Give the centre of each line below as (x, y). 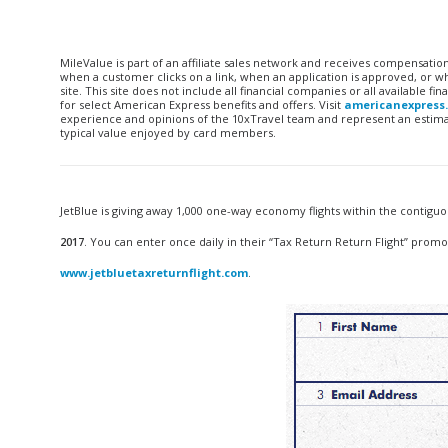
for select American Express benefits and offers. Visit (202, 104)
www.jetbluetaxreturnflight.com (154, 272)
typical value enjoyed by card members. (168, 132)
